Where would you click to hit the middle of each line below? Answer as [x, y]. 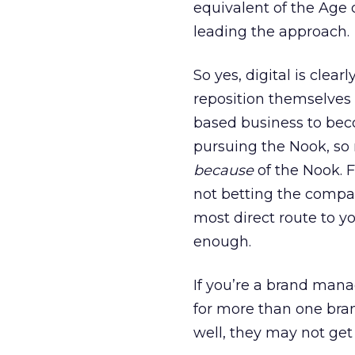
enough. [222, 242]
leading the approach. [271, 32]
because [223, 170]
